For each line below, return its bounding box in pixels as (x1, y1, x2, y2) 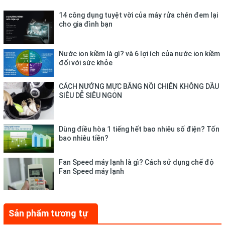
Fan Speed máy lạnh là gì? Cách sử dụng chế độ (59, 158, 214, 166)
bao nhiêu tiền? (59, 134, 108, 142)
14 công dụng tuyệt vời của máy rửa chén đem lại (59, 11, 218, 20)
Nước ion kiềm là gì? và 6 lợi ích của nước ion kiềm (59, 50, 220, 58)
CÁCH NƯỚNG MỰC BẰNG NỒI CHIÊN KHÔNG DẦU (59, 82, 219, 91)
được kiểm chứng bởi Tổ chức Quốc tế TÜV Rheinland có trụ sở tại (12, 26, 206, 35)
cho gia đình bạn (59, 20, 113, 29)
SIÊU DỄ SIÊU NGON (59, 91, 122, 100)
